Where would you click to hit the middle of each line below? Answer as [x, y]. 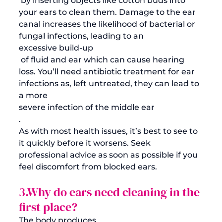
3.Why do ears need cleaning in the [111, 192]
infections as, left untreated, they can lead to [110, 83]
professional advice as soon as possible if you [109, 155]
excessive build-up [56, 48]
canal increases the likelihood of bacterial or [108, 24]
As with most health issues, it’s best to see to [109, 131]
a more [34, 95]
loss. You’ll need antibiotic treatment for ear [108, 71]
